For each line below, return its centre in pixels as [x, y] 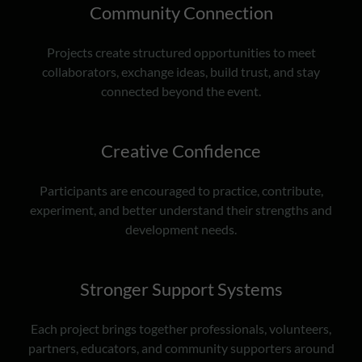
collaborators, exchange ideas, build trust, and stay [181, 72]
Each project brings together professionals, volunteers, [181, 328]
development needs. [181, 229]
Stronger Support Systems [181, 289]
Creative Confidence [181, 151]
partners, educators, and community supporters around [181, 348]
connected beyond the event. [181, 91]
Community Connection [181, 13]
